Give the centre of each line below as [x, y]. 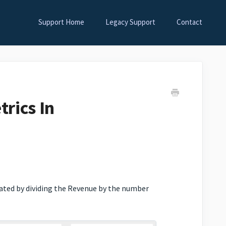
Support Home [61, 22]
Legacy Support [130, 22]
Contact [189, 22]
